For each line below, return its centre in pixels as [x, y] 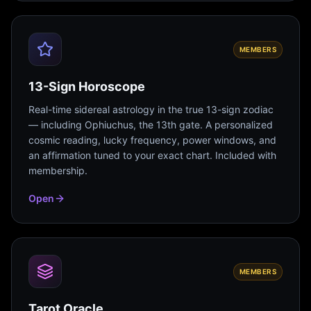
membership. [58, 170]
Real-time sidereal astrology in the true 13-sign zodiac [151, 109]
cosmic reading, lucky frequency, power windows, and [152, 140]
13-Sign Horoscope [87, 86]
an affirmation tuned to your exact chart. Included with [152, 155]
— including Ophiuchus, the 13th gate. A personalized [151, 125]
